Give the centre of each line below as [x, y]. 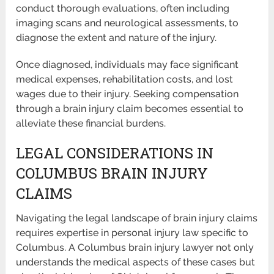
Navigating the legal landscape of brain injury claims [137, 218]
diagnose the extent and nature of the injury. [117, 38]
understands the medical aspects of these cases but [136, 262]
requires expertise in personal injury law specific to [132, 233]
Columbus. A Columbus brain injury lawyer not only [135, 248]
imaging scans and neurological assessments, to [128, 23]
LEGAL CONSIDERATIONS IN [115, 153]
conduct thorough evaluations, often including [123, 9]
